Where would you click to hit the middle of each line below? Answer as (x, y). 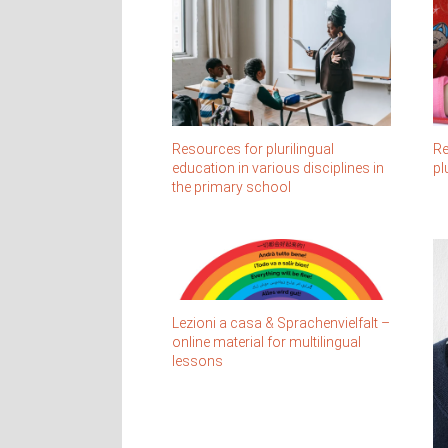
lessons (197, 361)
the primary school (231, 186)
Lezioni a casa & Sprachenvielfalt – (281, 323)
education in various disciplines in (278, 167)
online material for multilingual (266, 342)
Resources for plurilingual (253, 148)
